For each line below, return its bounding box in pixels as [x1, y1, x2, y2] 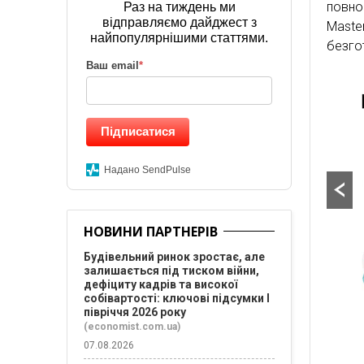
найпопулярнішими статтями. [90, 31, 269, 45]
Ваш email [86, 59, 139, 71]
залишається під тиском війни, [84, 264, 259, 277]
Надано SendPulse [104, 164, 191, 175]
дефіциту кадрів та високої [84, 278, 237, 291]
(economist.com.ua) [84, 321, 180, 332]
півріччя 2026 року [84, 305, 186, 318]
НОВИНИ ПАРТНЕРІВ [84, 223, 218, 240]
